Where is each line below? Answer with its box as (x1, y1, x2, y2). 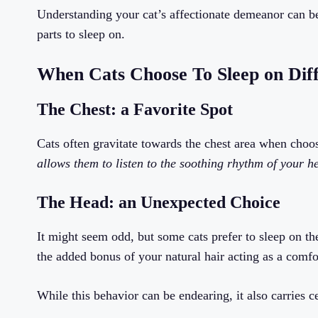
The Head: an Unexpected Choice (37, 193, 280, 212)
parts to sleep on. (37, 27, 125, 42)
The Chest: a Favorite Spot (37, 100, 233, 119)
